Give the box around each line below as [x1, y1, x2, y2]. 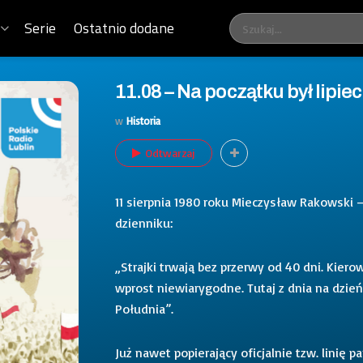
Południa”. [115, 300, 173, 317]
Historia [126, 113, 160, 127]
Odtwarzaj [145, 145, 195, 160]
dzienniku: [115, 214, 173, 231]
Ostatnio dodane [74, 17, 175, 39]
